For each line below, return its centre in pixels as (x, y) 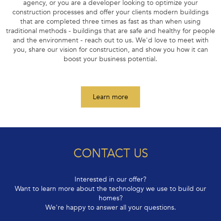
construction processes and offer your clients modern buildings (110, 21)
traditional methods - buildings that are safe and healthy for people (110, 40)
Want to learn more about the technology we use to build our (110, 198)
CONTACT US (110, 163)
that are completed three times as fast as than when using (110, 31)
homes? (110, 207)
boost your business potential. (110, 68)
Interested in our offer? (110, 189)
